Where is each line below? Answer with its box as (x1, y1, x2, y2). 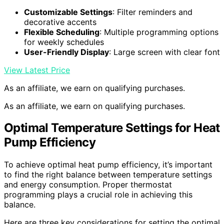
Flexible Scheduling (24, 26, 99, 37)
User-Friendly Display (24, 46, 109, 57)
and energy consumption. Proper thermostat (4, 179, 172, 190)
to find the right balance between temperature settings (4, 169, 212, 180)
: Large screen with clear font (109, 46, 220, 57)
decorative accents (24, 16, 96, 27)
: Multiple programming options (99, 26, 218, 37)
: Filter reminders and (112, 6, 192, 17)
